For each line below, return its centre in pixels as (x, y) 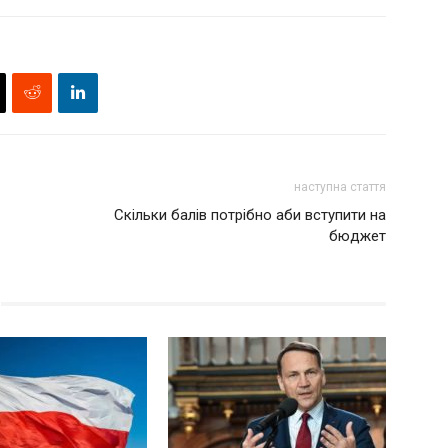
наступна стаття (340, 186)
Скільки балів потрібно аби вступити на (250, 214)
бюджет (357, 235)
